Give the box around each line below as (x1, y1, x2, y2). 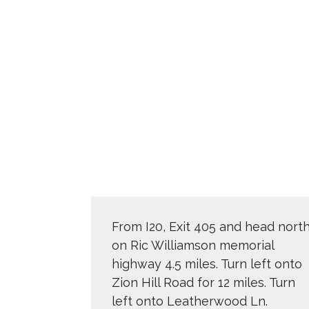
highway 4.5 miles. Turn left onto (112, 257, 302, 272)
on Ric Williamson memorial (112, 238, 274, 253)
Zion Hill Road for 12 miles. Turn (112, 275, 295, 290)
